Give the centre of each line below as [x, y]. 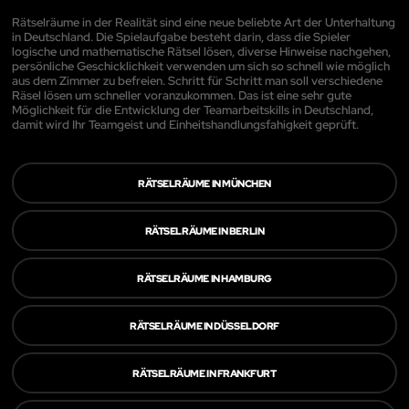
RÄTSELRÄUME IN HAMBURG [204, 278]
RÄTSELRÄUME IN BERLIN [204, 231]
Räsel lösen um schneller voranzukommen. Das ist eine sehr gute [182, 96]
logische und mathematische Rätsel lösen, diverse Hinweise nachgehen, [201, 52]
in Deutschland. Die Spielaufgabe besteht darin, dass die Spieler [181, 37]
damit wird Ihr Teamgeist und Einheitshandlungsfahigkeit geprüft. [185, 125]
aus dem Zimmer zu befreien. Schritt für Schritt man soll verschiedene [197, 81]
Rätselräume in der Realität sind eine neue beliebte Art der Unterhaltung [204, 23]
